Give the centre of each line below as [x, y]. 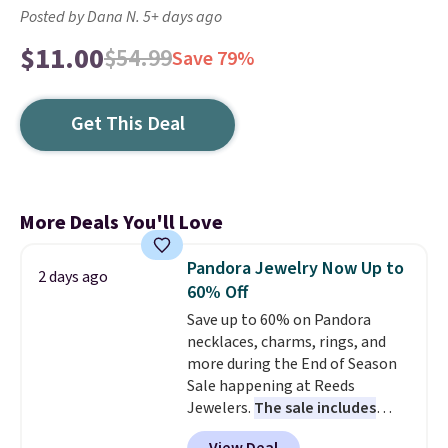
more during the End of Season [291, 364]
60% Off [217, 292]
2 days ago [73, 277]
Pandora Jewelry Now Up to [295, 268]
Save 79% [213, 59]
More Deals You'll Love [121, 223]
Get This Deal [127, 124]
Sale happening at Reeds [270, 386]
